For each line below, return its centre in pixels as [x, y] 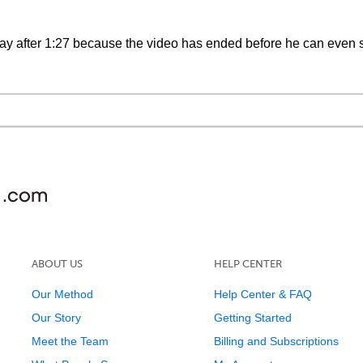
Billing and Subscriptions [276, 341]
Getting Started [252, 318]
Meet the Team [70, 341]
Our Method [62, 294]
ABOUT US [57, 264]
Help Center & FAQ [263, 294]
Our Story [56, 318]
